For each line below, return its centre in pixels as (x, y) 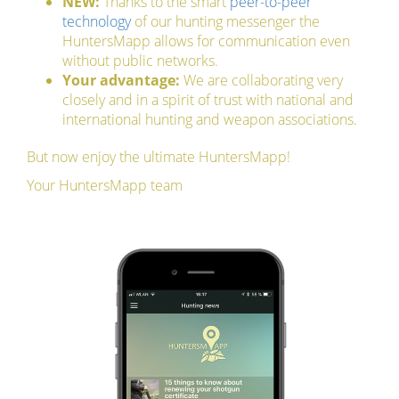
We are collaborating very (261, 80)
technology (97, 21)
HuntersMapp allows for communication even (206, 41)
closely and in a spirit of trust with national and (208, 99)
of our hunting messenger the (225, 21)
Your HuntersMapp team (105, 185)
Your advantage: (121, 80)
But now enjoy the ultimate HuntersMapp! (159, 156)
